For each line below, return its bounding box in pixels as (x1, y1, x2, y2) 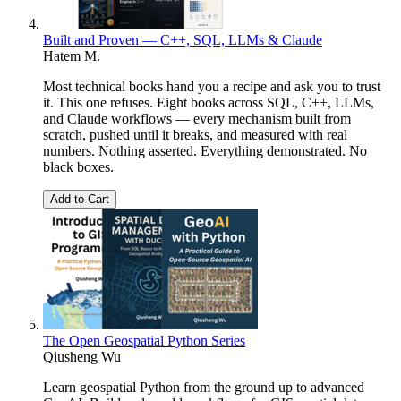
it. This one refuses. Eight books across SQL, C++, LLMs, (43, 94, 374, 110)
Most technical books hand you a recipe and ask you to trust (43, 78, 380, 94)
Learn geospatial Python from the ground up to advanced (43, 379, 364, 395)
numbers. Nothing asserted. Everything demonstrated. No (43, 142, 367, 158)
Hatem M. (43, 47, 100, 64)
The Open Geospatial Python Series (43, 332, 245, 348)
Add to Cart (50, 192, 109, 206)
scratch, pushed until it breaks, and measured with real (43, 126, 347, 142)
